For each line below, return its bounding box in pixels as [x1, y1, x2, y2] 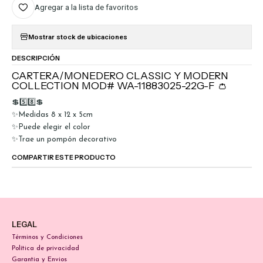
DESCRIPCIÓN [11, 53, 60, 62]
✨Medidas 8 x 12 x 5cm [11, 111, 93, 119]
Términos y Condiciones [11, 233, 83, 241]
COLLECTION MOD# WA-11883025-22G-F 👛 [11, 79, 228, 92]
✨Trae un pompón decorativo [11, 136, 117, 144]
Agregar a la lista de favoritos [34, 2, 138, 12]
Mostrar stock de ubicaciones [28, 32, 127, 41]
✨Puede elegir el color [11, 123, 90, 131]
